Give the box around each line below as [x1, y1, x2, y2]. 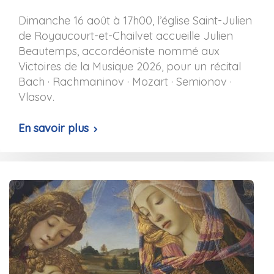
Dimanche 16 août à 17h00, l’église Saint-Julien [18, 13, 252, 28]
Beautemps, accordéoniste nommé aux [18, 44, 220, 58]
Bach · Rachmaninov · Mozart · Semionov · [18, 75, 232, 89]
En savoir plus [18, 121, 89, 135]
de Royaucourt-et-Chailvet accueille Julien [18, 29, 233, 43]
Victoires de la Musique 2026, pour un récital [18, 59, 241, 73]
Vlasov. [18, 90, 54, 104]
